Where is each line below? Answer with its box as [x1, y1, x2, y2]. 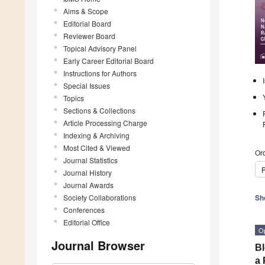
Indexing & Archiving [63, 130, 130, 140]
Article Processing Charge [63, 117, 147, 128]
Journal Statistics [63, 154, 118, 165]
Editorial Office [63, 216, 110, 227]
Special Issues [63, 80, 110, 91]
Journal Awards [63, 179, 114, 190]
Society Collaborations [63, 192, 136, 202]
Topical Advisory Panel [63, 43, 137, 53]
